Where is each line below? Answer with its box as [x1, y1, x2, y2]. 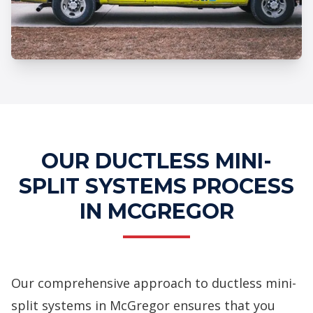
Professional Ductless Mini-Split [59, 77, 259, 94]
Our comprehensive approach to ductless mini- [11, 274, 296, 291]
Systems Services [59, 96, 167, 114]
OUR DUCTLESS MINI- [41, 147, 272, 174]
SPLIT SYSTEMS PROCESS [19, 173, 294, 199]
